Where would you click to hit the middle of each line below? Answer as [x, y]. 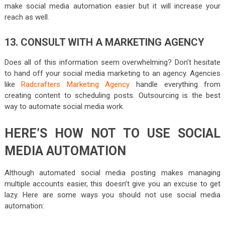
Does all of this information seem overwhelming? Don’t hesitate [113, 63]
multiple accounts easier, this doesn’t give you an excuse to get [113, 184]
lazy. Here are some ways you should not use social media [113, 195]
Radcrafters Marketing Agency [76, 85]
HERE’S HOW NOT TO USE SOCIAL [113, 134]
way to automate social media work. [64, 107]
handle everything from [175, 85]
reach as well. [27, 17]
